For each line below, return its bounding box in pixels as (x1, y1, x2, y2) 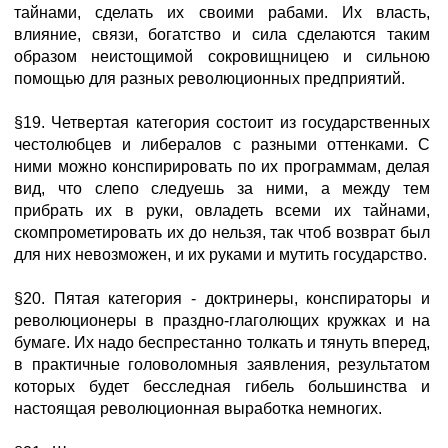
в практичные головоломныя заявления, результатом (14, 356, 430, 373)
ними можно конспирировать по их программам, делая (14, 158, 430, 175)
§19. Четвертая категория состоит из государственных (14, 114, 430, 131)
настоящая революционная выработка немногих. (14, 400, 382, 417)
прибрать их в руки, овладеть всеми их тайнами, (14, 202, 430, 219)
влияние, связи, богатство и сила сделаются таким (14, 26, 430, 43)
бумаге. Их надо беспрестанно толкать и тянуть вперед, (14, 334, 430, 351)
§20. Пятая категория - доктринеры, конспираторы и (14, 290, 430, 307)
